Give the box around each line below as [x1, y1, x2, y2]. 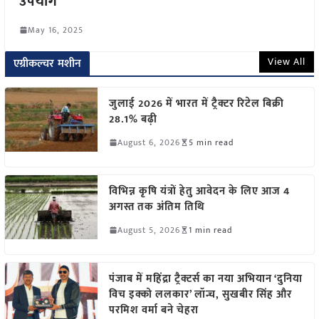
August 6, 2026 [117, 135, 180, 150]
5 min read [188, 135, 234, 150]
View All [268, 53, 306, 70]
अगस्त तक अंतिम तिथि [108, 197, 205, 216]
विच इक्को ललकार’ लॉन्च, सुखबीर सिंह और [108, 285, 292, 303]
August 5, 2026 [117, 222, 180, 237]
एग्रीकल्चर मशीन [13, 53, 82, 73]
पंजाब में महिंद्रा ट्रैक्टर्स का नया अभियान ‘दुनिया [108, 269, 303, 288]
